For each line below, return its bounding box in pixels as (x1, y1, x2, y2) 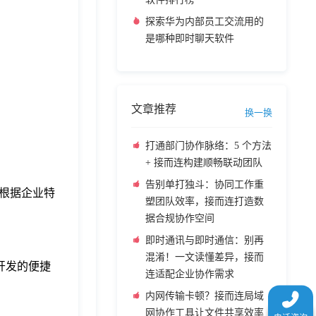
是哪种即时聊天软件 (145, 33, 234, 44)
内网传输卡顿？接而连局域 (145, 291, 264, 301)
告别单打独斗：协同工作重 (145, 179, 264, 190)
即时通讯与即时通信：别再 (145, 235, 264, 245)
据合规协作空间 (145, 213, 214, 224)
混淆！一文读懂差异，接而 (145, 252, 264, 262)
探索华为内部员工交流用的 (145, 16, 264, 27)
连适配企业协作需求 (145, 269, 234, 279)
